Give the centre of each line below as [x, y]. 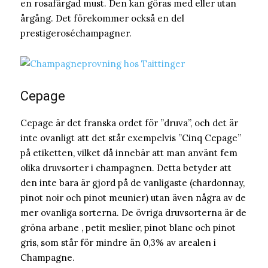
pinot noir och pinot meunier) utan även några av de [133, 198]
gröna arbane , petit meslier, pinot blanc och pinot [128, 228]
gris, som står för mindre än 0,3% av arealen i [118, 243]
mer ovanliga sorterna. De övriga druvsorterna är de [133, 213]
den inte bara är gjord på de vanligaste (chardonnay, [133, 183]
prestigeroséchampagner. [76, 33]
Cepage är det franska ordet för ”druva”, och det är [129, 123]
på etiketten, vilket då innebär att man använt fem [129, 153]
